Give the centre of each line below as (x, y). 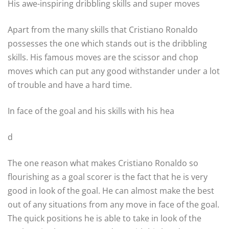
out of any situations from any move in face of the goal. (113, 204)
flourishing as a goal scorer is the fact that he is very (108, 177)
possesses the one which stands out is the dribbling (107, 43)
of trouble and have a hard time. (70, 85)
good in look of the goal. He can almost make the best (111, 190)
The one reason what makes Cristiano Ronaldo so (103, 163)
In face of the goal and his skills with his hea (91, 111)
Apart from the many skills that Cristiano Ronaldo (103, 29)
